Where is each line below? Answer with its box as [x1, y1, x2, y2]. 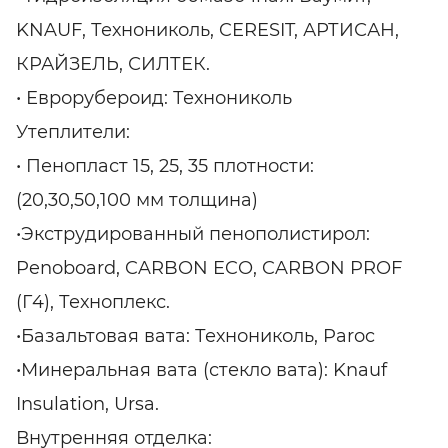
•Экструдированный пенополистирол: [16, 223, 370, 246]
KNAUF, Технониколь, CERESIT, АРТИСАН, [16, 19, 399, 42]
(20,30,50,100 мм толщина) [16, 189, 258, 212]
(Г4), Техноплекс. [16, 291, 170, 314]
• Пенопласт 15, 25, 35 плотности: [16, 155, 314, 178]
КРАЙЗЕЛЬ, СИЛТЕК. [16, 53, 210, 76]
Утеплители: [16, 121, 130, 144]
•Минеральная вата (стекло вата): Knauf [16, 359, 387, 382]
